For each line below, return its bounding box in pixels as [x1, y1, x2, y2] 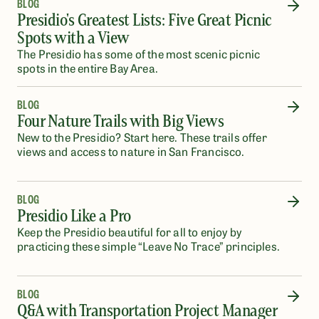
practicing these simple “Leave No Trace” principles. [17, 238, 280, 253]
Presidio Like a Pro [17, 205, 135, 226]
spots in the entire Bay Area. [17, 60, 158, 75]
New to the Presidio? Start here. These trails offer [17, 129, 267, 145]
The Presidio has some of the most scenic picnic [17, 46, 261, 61]
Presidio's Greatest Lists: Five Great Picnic [17, 9, 272, 30]
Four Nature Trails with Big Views [17, 110, 224, 131]
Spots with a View [17, 27, 130, 48]
